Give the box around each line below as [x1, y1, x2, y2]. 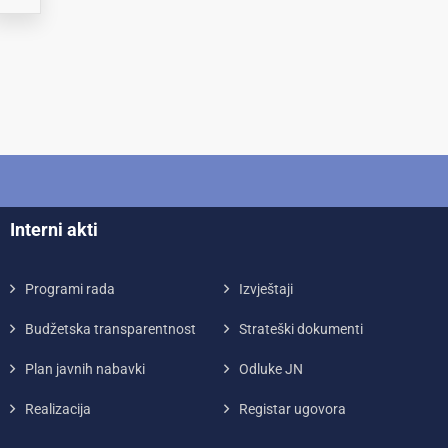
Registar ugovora [238, 401, 346, 417]
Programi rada [24, 281, 115, 297]
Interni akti [9, 219, 98, 240]
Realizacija [24, 401, 91, 417]
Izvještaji [238, 281, 293, 297]
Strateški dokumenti [238, 321, 363, 337]
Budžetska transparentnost [24, 321, 196, 337]
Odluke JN [238, 361, 303, 377]
